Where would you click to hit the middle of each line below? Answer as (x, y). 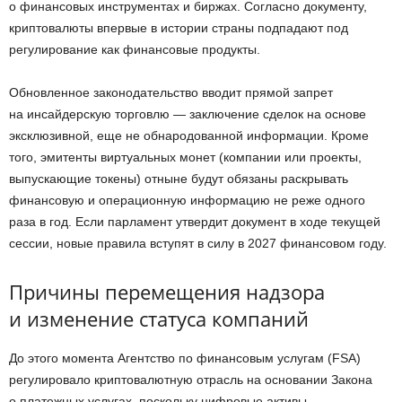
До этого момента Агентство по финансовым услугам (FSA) (185, 358)
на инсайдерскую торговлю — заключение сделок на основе (188, 114)
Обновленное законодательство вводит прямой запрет (171, 92)
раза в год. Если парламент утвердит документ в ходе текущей (195, 221)
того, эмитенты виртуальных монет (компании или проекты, (185, 157)
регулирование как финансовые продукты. (135, 49)
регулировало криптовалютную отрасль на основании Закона (191, 379)
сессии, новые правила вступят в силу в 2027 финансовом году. (198, 243)
